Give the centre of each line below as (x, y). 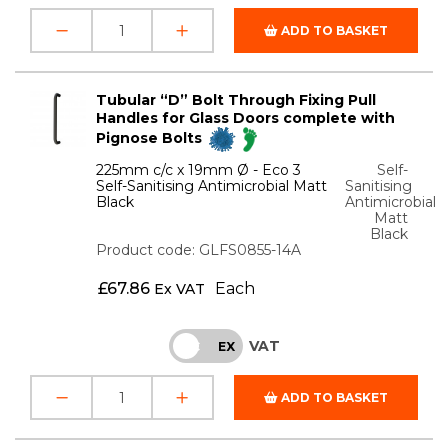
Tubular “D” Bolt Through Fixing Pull (236, 100)
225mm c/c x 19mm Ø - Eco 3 (199, 170)
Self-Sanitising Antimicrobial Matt (212, 186)
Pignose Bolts (151, 138)
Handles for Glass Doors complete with (246, 118)
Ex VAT (179, 289)
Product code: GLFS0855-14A (199, 250)
